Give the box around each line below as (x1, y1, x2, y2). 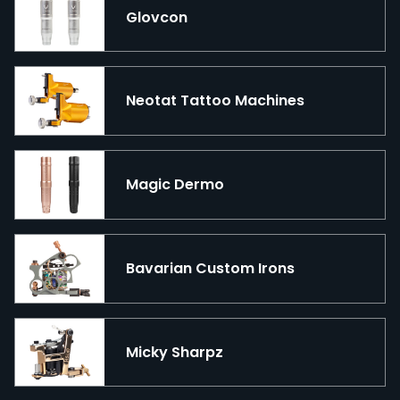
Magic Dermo (126, 174, 224, 196)
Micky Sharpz (126, 341, 223, 362)
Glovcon (126, 6, 187, 28)
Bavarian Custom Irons (126, 257, 295, 279)
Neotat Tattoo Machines (126, 90, 304, 112)
